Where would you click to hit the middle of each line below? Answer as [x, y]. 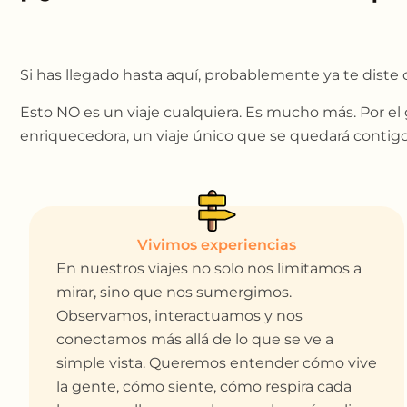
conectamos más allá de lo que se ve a [195, 340]
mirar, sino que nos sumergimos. [174, 293]
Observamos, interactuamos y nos [179, 316]
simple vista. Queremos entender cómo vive [217, 363]
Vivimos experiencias [217, 245]
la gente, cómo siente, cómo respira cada [204, 387]
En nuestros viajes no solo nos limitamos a [209, 269]
